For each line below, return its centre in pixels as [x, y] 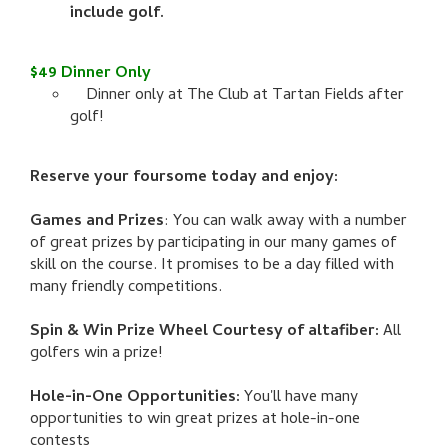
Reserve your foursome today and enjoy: [184, 178]
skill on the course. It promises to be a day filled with [212, 266]
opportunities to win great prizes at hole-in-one [195, 420]
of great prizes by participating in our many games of [213, 244]
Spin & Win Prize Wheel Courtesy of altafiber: [206, 332]
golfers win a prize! [96, 354]
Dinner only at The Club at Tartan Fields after [237, 96]
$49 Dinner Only [90, 74]
